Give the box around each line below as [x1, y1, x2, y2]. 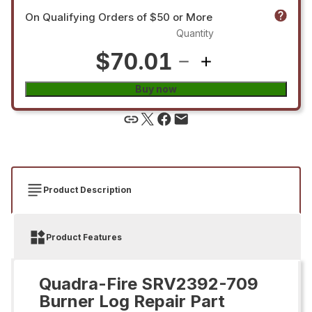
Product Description [43, 184, 132, 195]
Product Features [46, 231, 122, 242]
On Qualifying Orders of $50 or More [25, 10, 212, 24]
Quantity [175, 26, 214, 39]
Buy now [135, 82, 177, 95]
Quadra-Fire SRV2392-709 [39, 273, 258, 294]
